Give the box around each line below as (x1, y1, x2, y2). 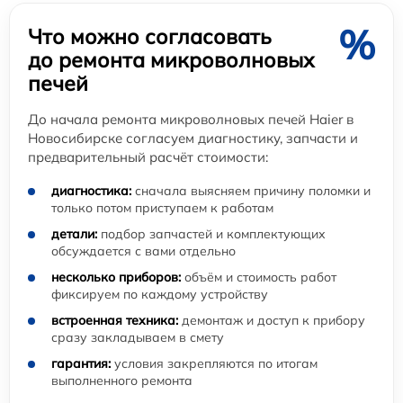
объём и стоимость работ (181, 268, 336, 285)
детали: (51, 225, 97, 242)
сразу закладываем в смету (51, 328, 224, 345)
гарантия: (51, 354, 111, 372)
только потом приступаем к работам (51, 199, 273, 216)
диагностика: (51, 182, 131, 199)
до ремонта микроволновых (28, 46, 315, 73)
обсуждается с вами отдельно (51, 242, 236, 259)
